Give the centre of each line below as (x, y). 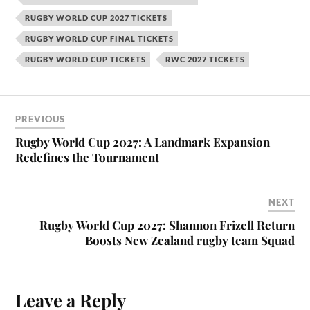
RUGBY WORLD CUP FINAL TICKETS (100, 38)
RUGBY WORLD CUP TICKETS (86, 59)
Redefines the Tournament (88, 157)
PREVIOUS (40, 119)
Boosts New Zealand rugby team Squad (190, 240)
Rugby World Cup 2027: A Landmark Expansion (143, 142)
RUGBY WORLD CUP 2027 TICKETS (97, 17)
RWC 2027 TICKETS (206, 59)
